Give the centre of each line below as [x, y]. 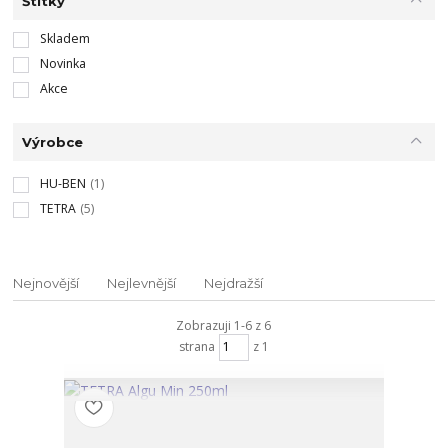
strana [196, 347]
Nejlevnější [142, 283]
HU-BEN [62, 184]
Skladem [64, 39]
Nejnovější [46, 283]
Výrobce [52, 141]
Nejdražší [234, 283]
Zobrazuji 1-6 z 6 [224, 325]
